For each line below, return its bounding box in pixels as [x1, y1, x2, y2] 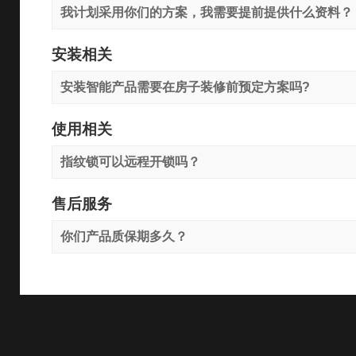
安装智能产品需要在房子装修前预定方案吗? [60, 79, 311, 94]
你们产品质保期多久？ [60, 229, 188, 243]
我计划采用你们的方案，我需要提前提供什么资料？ [60, 5, 354, 19]
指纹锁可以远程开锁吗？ [60, 154, 201, 168]
